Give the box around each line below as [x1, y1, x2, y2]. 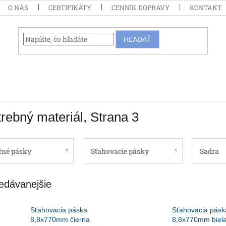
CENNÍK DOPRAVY [111, 3, 170, 12]
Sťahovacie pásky [90, 146, 149, 156]
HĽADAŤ [124, 35, 152, 44]
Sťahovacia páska [30, 206, 87, 214]
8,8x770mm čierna [30, 215, 90, 224]
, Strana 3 [83, 109, 139, 125]
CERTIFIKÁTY [48, 3, 92, 12]
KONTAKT [190, 3, 222, 12]
